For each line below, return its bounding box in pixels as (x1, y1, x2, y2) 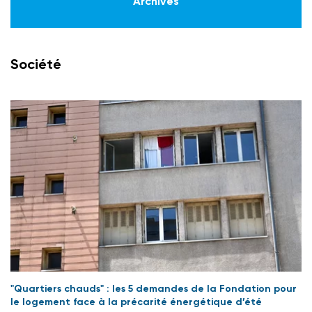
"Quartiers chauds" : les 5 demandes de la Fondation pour (10, 283, 297, 295)
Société (10, 56, 61, 73)
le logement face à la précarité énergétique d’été (10, 296, 262, 309)
